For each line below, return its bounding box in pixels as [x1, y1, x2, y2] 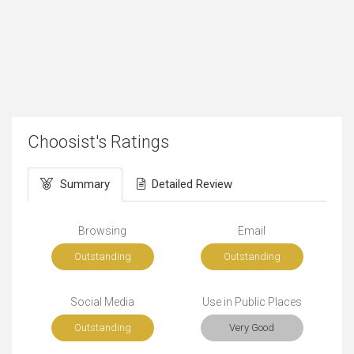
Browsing [78, 224, 126, 238]
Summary [60, 177, 110, 192]
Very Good [229, 322, 274, 334]
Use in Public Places [201, 296, 302, 309]
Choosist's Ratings [28, 132, 169, 153]
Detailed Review [152, 177, 232, 192]
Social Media [70, 296, 134, 309]
